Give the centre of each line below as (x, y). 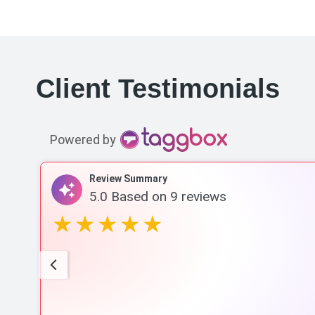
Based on (139, 196)
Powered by (83, 139)
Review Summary (128, 178)
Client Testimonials (158, 88)
